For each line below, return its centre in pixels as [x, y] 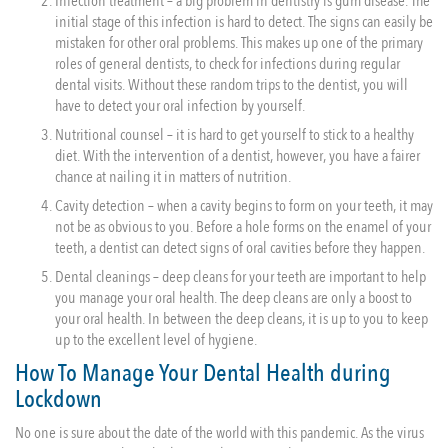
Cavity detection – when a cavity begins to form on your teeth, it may [244, 206]
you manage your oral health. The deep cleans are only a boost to [233, 298]
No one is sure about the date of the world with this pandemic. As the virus [219, 433]
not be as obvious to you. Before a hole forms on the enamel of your [243, 227]
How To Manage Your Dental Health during [203, 373]
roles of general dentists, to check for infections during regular [227, 64]
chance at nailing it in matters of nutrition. [173, 177]
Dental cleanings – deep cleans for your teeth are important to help [240, 277]
